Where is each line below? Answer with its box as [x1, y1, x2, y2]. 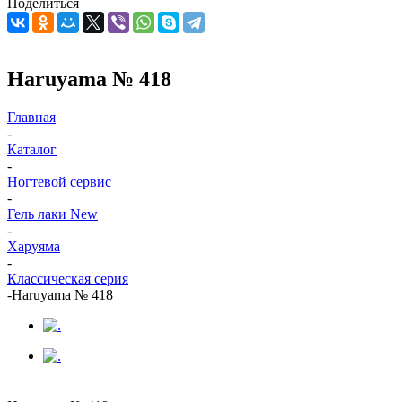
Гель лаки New [7, 205, 98, 222]
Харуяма [7, 238, 60, 254]
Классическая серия [7, 270, 128, 286]
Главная [7, 109, 56, 125]
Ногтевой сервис [7, 173, 111, 189]
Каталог [7, 141, 57, 157]
